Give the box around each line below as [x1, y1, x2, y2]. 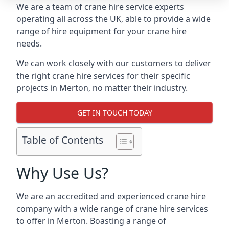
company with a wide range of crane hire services [16, 203, 208, 214]
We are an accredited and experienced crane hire [16, 191, 206, 202]
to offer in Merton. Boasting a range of [16, 215, 166, 226]
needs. [16, 38, 42, 49]
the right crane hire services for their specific [16, 70, 190, 81]
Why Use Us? [16, 163, 108, 184]
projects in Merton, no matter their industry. [16, 82, 188, 94]
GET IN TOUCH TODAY [77, 107, 152, 118]
